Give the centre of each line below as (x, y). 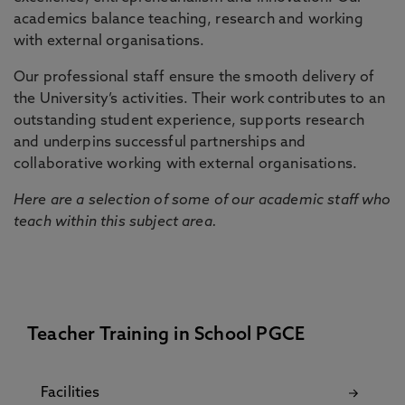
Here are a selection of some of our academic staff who (202, 201)
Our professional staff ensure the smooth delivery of (194, 78)
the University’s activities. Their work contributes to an (200, 99)
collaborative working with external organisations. (186, 165)
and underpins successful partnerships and (160, 143)
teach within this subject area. (115, 222)
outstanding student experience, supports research (189, 121)
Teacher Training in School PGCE (166, 335)
